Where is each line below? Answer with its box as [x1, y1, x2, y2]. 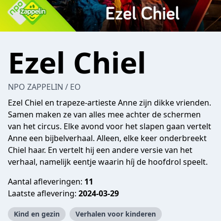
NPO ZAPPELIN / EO [8, 81, 81, 92]
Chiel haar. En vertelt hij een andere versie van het [8, 145, 192, 155]
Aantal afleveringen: [8, 176, 84, 187]
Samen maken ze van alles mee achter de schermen [8, 109, 201, 120]
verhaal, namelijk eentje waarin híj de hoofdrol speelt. [8, 156, 208, 167]
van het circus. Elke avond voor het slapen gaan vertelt [8, 121, 211, 132]
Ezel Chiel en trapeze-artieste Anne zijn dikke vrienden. [8, 97, 211, 108]
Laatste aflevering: [8, 188, 78, 199]
